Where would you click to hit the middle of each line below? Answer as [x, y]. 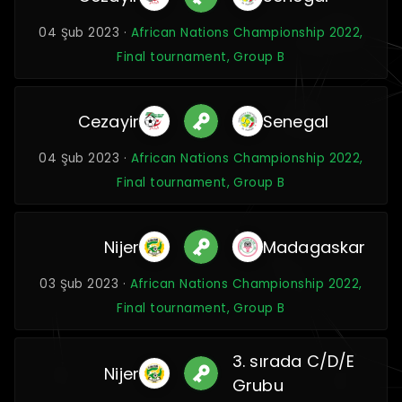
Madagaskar [314, 247]
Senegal [296, 121]
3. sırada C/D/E [293, 361]
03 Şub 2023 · [85, 284]
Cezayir [109, 121]
